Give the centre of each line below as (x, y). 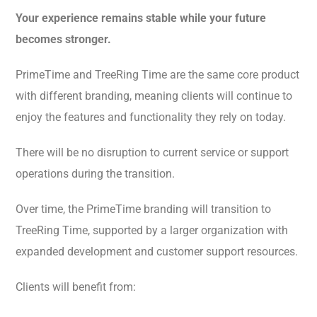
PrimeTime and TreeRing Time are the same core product (157, 75)
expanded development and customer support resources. (157, 252)
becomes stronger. (63, 40)
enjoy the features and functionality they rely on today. (151, 117)
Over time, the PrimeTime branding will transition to (143, 209)
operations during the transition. (95, 174)
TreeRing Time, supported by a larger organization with (152, 231)
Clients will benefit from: (76, 287)
